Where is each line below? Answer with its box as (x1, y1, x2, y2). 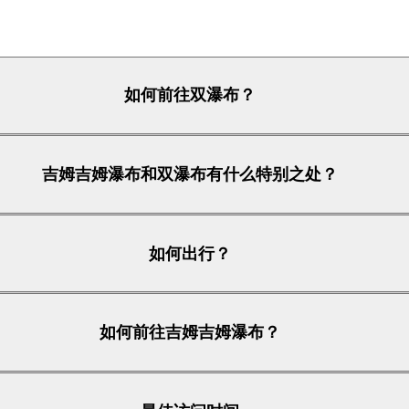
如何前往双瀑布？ (124, 86, 256, 105)
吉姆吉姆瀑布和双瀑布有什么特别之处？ (42, 165, 338, 184)
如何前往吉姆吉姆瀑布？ (100, 323, 280, 342)
